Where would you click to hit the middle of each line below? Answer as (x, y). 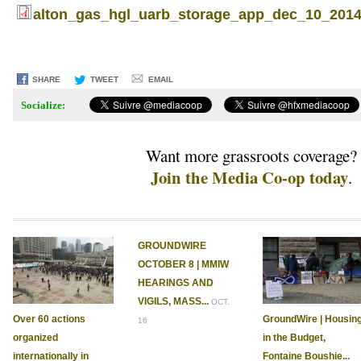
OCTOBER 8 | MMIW (183, 265)
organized (35, 338)
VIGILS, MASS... (173, 302)
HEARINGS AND (175, 283)
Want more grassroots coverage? (251, 156)
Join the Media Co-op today (249, 178)
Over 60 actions (49, 320)
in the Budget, (294, 338)
